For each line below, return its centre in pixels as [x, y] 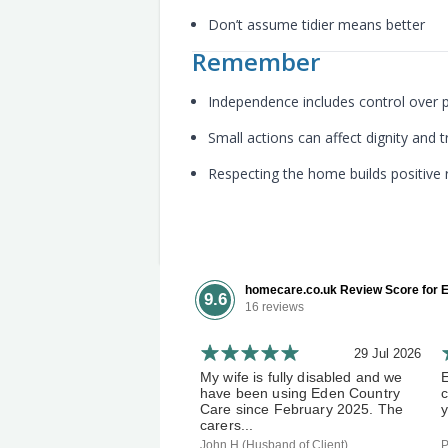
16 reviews [274, 307]
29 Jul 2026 [387, 353]
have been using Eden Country [300, 393]
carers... [227, 425]
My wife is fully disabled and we [301, 377]
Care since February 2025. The [302, 409]
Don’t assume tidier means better [316, 24]
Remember [256, 61]
